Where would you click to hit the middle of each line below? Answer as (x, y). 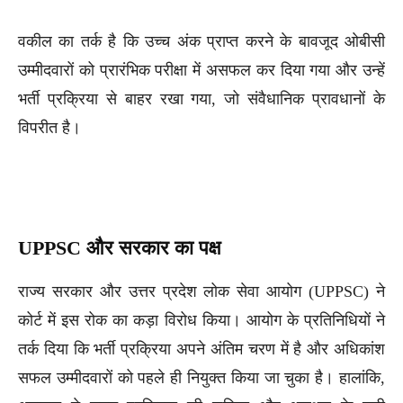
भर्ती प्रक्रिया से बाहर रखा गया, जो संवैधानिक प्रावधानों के (201, 99)
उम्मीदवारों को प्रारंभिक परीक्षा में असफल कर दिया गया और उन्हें (201, 70)
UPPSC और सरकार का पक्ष (119, 247)
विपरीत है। (49, 127)
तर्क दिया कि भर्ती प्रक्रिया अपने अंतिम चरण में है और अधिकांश (201, 349)
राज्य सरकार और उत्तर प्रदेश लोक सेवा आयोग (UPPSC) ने (201, 291)
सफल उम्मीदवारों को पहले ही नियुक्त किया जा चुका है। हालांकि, (201, 377)
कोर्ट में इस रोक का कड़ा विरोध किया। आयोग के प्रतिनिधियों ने (201, 320)
